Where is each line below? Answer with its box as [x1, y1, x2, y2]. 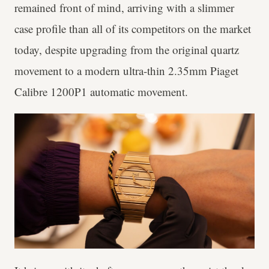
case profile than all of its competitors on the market [14, 20, 251, 36]
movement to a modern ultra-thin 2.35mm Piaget [14, 62, 238, 78]
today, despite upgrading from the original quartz [14, 41, 239, 57]
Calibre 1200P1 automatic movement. [14, 83, 188, 99]
